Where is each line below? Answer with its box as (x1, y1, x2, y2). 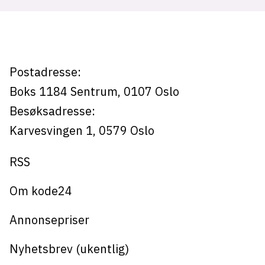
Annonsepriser (9, 212, 89, 227)
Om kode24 (9, 183, 72, 198)
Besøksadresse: (9, 103, 95, 118)
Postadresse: (9, 64, 81, 79)
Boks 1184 (9, 83, 67, 99)
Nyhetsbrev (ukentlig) (9, 241, 129, 256)
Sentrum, (67, 83, 124, 99)
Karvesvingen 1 (9, 122, 93, 138)
